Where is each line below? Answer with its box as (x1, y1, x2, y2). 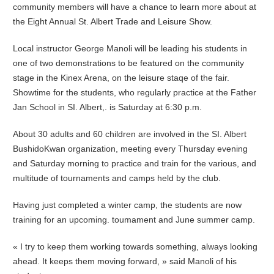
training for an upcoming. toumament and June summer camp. (13, 214, 256, 224)
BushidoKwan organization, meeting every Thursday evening (13, 143, 248, 154)
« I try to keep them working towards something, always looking (13, 241, 258, 251)
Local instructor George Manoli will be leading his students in (13, 43, 248, 53)
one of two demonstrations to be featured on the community (13, 57, 245, 68)
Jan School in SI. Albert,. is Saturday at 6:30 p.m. (13, 102, 202, 112)
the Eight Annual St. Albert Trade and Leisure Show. (13, 16, 213, 26)
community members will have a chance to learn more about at (13, 1, 257, 12)
